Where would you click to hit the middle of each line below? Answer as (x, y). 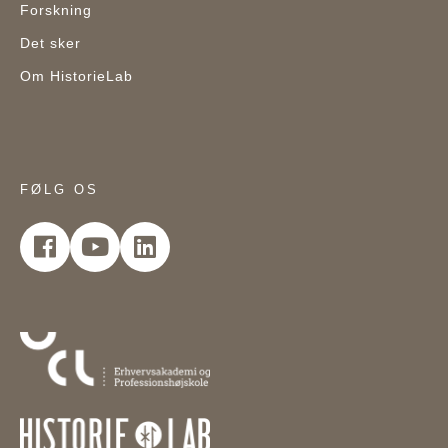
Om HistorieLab (76, 76)
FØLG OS (59, 189)
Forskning (56, 10)
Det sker (50, 43)
